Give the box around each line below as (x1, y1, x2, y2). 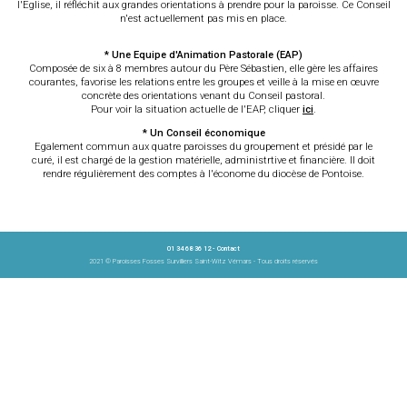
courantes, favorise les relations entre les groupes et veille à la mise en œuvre (28, 76, 379, 89)
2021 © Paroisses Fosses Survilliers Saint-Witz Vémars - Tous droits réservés (89, 256, 318, 265)
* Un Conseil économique (142, 127, 265, 140)
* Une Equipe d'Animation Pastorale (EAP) (104, 49, 303, 62)
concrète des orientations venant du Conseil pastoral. (82, 90, 325, 103)
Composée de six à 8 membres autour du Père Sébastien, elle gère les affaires (29, 63, 378, 75)
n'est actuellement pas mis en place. (120, 13, 287, 25)
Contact (217, 243, 240, 253)
